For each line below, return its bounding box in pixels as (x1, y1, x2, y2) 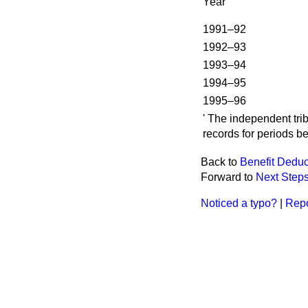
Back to (201, 156, 240, 168)
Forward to (201, 171, 256, 183)
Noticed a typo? (201, 197, 277, 209)
